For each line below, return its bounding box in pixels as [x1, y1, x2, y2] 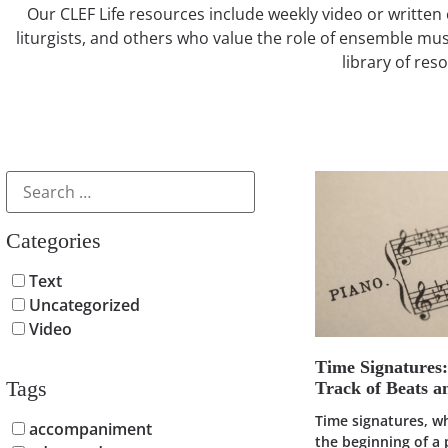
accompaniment [25, 418, 152, 440]
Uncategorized [25, 294, 140, 316]
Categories [6, 228, 101, 253]
